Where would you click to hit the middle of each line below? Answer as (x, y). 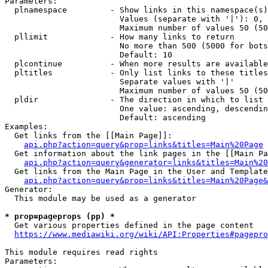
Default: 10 (89, 55)
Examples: (26, 127)
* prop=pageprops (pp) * (60, 216)
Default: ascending (105, 118)
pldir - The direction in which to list (134, 100)
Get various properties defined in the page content (129, 225)
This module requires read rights (81, 252)
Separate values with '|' (120, 82)
